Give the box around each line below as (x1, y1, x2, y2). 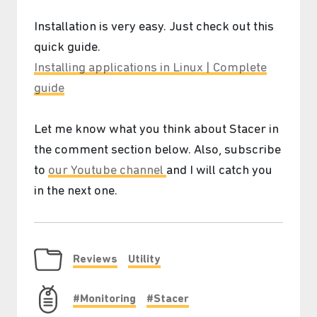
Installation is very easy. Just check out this (34, 21, 274, 35)
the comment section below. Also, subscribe (34, 143, 281, 157)
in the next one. (34, 184, 117, 198)
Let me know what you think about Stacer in (34, 122, 279, 137)
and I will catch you (166, 163, 272, 178)
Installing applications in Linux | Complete (34, 62, 267, 76)
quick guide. (34, 41, 100, 55)
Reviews (73, 253, 118, 265)
